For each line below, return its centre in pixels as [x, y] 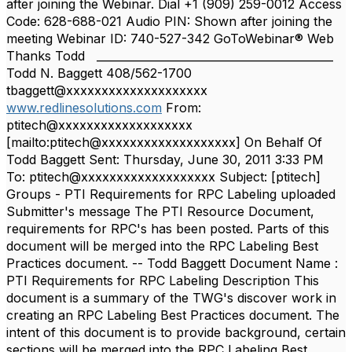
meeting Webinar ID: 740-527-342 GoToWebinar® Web [174, 38]
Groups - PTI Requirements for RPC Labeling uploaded [175, 194]
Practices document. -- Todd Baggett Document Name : [172, 263]
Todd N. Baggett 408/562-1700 [99, 73]
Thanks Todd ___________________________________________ [170, 56]
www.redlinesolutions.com [84, 108]
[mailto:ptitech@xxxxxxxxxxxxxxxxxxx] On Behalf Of [164, 142]
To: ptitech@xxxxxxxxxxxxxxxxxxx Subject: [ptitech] [163, 177]
